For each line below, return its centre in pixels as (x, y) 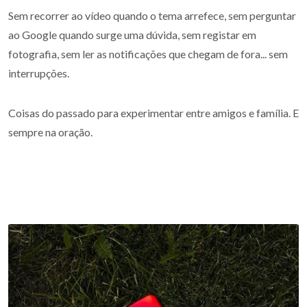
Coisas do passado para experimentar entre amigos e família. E (153, 113)
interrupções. (39, 73)
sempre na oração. (50, 132)
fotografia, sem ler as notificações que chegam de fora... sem (148, 54)
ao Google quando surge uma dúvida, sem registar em (132, 35)
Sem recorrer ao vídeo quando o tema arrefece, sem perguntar (152, 15)
